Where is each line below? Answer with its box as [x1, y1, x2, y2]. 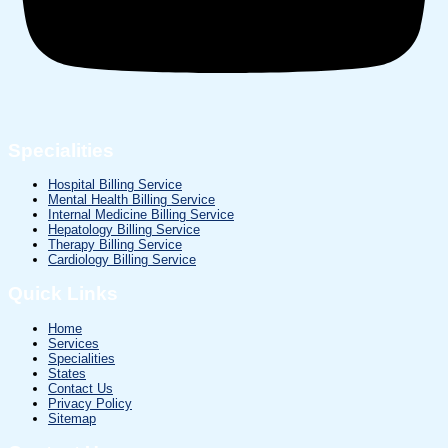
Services [48, 336, 99, 352]
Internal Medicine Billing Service [48, 207, 234, 223]
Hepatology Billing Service [48, 222, 200, 238]
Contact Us [48, 381, 113, 397]
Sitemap [48, 411, 96, 427]
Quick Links [8, 283, 118, 305]
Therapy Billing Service [48, 237, 182, 253]
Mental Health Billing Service [48, 192, 215, 208]
